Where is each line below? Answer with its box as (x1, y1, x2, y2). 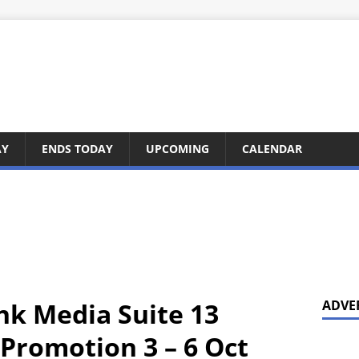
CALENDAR (242, 141, 302, 156)
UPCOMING (146, 141, 209, 156)
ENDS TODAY (42, 141, 113, 156)
